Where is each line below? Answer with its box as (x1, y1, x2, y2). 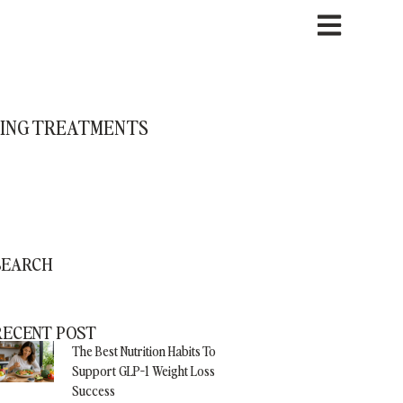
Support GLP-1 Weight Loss (71, 361, 215, 380)
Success (71, 381, 115, 399)
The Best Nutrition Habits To (71, 341, 216, 360)
